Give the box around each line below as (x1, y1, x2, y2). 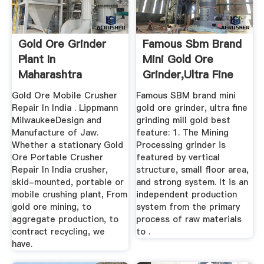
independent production (136, 188, 237, 200)
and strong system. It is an (136, 176, 249, 188)
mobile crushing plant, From (11, 188, 127, 200)
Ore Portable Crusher (11, 151, 103, 163)
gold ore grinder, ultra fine (136, 101, 248, 114)
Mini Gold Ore (143, 52, 214, 67)
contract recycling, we (11, 225, 105, 237)
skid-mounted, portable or (11, 176, 124, 188)
